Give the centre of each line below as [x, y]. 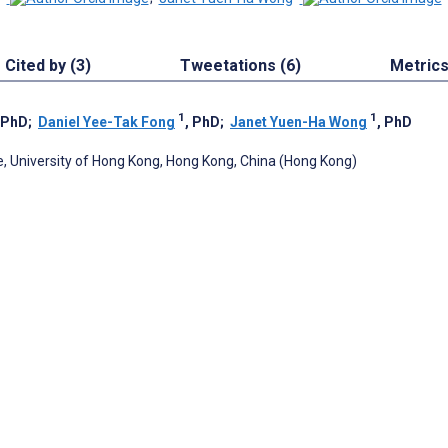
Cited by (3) [47, 66]
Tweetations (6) [240, 66]
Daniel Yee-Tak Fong [106, 122]
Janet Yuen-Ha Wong [298, 122]
